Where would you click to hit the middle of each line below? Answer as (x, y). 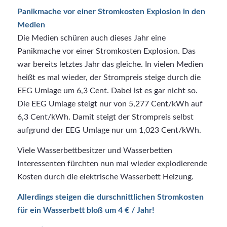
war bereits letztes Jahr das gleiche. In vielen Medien (110, 65)
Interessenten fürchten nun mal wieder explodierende (112, 164)
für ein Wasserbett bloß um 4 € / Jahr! (86, 210)
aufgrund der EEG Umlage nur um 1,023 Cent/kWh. (109, 130)
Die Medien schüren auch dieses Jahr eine (91, 38)
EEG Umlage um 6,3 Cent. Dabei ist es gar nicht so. (107, 91)
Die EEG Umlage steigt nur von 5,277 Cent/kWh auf (110, 104)
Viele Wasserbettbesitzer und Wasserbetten (94, 151)
